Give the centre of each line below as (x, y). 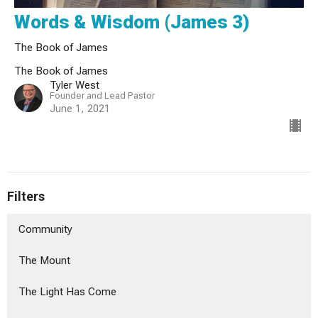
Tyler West (75, 85)
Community (45, 230)
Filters (26, 196)
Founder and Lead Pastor (102, 95)
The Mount (44, 261)
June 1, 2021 (80, 108)
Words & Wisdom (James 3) (132, 22)
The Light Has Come (67, 292)
